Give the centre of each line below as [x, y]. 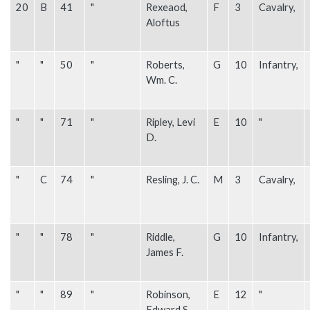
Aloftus [163, 22]
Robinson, [168, 294]
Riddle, [161, 237]
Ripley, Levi [171, 122]
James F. [165, 252]
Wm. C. [162, 80]
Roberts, [165, 64]
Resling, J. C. [173, 179]
